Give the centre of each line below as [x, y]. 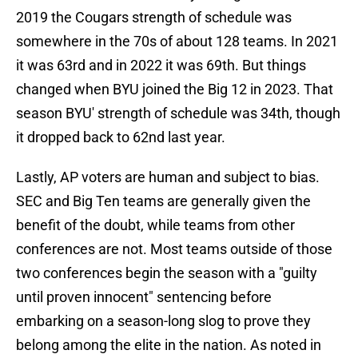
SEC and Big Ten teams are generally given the [163, 201]
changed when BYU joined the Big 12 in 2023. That [175, 89]
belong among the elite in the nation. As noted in [169, 345]
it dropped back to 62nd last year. [121, 137]
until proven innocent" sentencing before [144, 297]
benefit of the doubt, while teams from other [155, 225]
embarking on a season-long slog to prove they [163, 321]
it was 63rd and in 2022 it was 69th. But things [161, 66]
